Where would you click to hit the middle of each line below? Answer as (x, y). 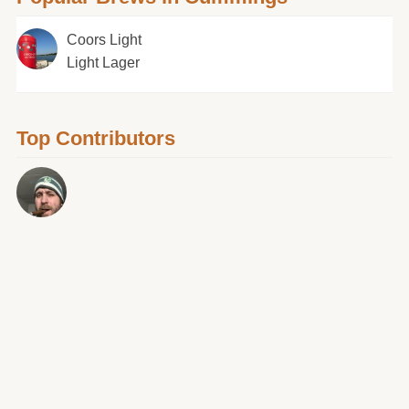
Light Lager (103, 63)
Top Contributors (95, 138)
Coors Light (104, 40)
